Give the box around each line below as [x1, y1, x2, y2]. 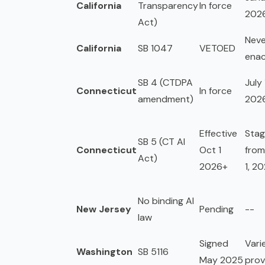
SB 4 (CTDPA [138, 76, 193, 89]
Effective [199, 127, 237, 140]
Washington [76, 245, 132, 258]
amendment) [138, 93, 193, 106]
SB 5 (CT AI [138, 135, 185, 148]
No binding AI [138, 195, 194, 208]
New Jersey [76, 203, 131, 216]
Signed [199, 237, 228, 250]
